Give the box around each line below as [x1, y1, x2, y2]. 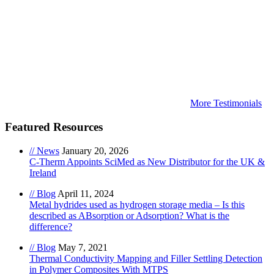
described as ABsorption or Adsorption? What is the [29, 210, 229, 221]
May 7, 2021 [58, 242, 108, 253]
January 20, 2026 [62, 145, 128, 156]
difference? [29, 221, 72, 232]
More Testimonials [190, 98, 262, 109]
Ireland [29, 167, 56, 178]
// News [29, 145, 59, 156]
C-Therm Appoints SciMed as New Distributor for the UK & [29, 156, 265, 167]
